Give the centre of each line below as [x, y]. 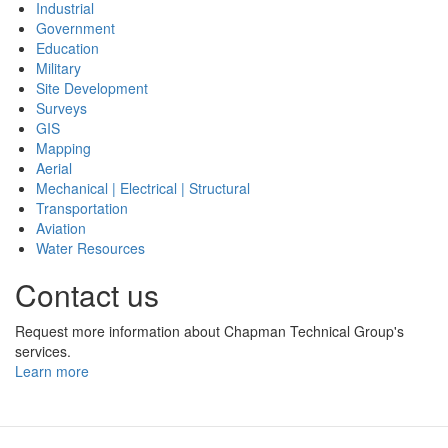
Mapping [63, 147]
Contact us [87, 294]
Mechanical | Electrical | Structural [143, 187]
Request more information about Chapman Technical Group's [209, 330]
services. [43, 350]
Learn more [54, 370]
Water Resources [90, 247]
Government [75, 27]
